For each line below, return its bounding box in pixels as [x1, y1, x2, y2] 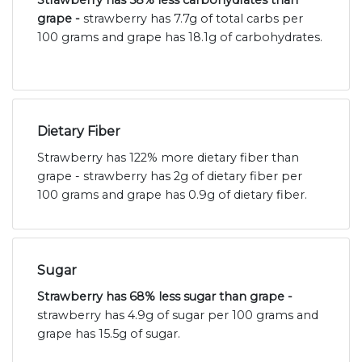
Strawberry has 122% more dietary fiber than [37, 150, 299, 166]
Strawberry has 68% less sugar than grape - [37, 289, 293, 305]
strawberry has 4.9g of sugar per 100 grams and [37, 308, 318, 323]
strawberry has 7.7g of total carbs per [83, 11, 303, 27]
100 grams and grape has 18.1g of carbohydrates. [37, 30, 322, 45]
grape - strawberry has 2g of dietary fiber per [37, 169, 302, 184]
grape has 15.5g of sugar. [37, 326, 180, 342]
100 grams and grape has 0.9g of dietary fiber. [37, 187, 307, 203]
